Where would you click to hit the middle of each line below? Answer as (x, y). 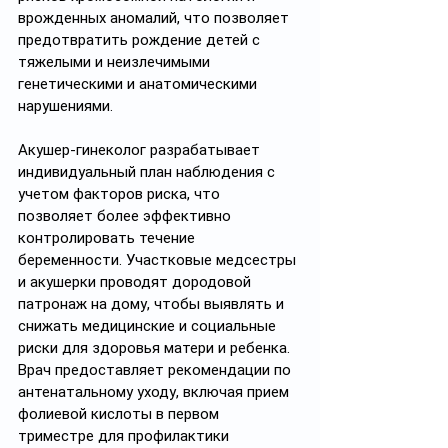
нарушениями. (65, 106)
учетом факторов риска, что (121, 194)
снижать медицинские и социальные (149, 326)
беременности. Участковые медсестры (159, 260)
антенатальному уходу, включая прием (155, 392)
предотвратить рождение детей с (141, 40)
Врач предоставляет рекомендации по (156, 370)
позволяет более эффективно (126, 216)
